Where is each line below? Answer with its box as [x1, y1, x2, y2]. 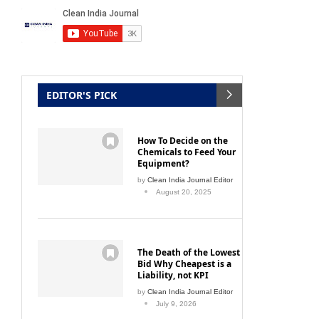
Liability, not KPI [137, 268, 209, 281]
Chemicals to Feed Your [137, 145, 236, 158]
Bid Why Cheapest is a [137, 257, 231, 270]
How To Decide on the [137, 134, 228, 147]
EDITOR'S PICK [46, 88, 117, 102]
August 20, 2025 [156, 187, 211, 196]
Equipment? [137, 157, 189, 169]
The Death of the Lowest [137, 246, 240, 258]
